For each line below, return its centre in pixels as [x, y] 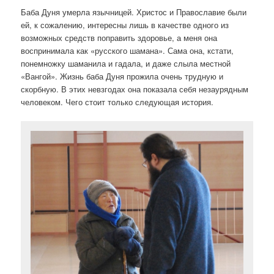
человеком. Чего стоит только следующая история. [117, 102]
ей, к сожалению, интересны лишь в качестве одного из [125, 25]
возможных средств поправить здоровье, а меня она [119, 38]
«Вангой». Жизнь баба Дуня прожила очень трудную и [122, 76]
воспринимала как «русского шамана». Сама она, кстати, [128, 51]
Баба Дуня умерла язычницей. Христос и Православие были [134, 12]
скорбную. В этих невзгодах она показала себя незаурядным [135, 89]
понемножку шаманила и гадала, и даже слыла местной [126, 64]
